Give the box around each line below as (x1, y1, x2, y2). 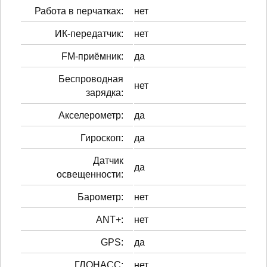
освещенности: (57, 169, 123, 179)
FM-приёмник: (61, 51, 123, 61)
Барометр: (77, 191, 123, 202)
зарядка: (86, 87, 123, 98)
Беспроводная (58, 73, 123, 84)
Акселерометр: (58, 110, 123, 120)
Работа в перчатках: (35, 5, 123, 16)
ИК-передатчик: (55, 28, 123, 39)
